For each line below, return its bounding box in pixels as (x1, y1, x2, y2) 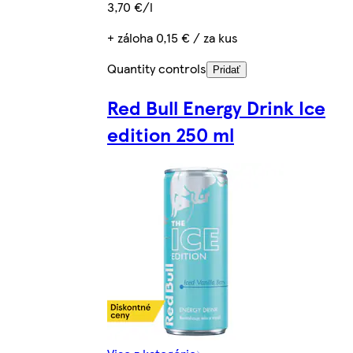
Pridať (213, 63, 240, 76)
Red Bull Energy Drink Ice (107, 93, 325, 121)
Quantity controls (107, 58, 206, 77)
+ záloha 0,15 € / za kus (107, 28, 238, 46)
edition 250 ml (107, 120, 234, 147)
